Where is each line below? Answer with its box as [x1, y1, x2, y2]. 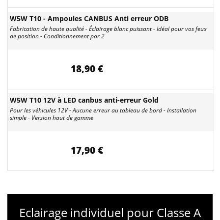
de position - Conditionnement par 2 [10, 32, 105, 40]
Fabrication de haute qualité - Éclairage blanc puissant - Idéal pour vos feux [10, 25, 207, 33]
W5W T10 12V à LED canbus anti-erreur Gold [10, 95, 159, 105]
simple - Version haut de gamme [10, 113, 93, 122]
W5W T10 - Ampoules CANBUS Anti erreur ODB [10, 14, 168, 23]
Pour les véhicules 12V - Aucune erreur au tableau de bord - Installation [10, 106, 196, 114]
